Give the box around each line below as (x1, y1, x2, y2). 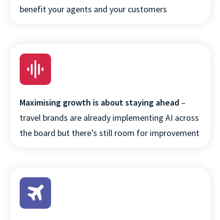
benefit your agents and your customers (20, 3, 167, 15)
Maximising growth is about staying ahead (20, 97, 179, 109)
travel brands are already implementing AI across (20, 112, 199, 124)
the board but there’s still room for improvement (20, 127, 199, 139)
